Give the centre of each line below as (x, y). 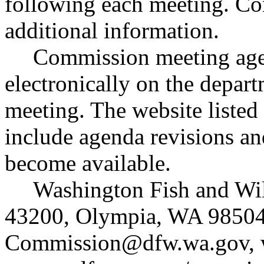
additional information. (112, 30)
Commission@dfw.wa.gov (127, 242)
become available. (88, 163)
